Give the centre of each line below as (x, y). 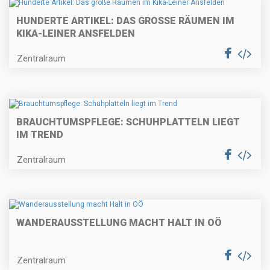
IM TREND (40, 134)
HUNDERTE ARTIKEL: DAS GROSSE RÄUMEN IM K (125, 21)
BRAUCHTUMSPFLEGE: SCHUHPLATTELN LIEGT (128, 122)
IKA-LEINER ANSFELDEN (76, 34)
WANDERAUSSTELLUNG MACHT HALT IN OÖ (119, 223)
